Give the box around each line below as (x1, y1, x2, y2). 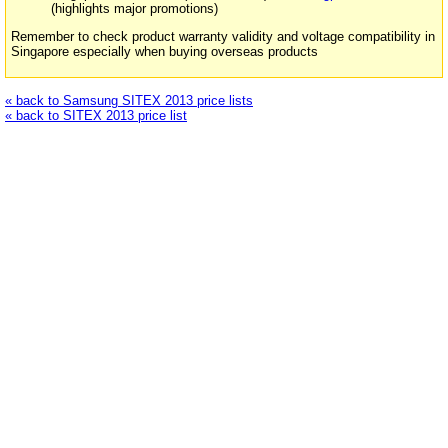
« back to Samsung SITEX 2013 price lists (5, 92, 253, 108)
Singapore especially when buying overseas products (11, 44, 318, 60)
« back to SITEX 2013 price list (5, 107, 187, 123)
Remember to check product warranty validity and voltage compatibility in (11, 29, 435, 45)
